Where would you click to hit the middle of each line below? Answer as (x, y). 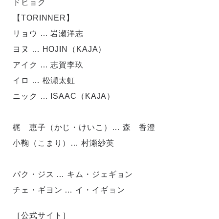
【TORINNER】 (44, 18)
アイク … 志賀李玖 (48, 65)
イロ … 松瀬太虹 (44, 80)
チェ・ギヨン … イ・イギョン (69, 190)
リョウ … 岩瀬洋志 (48, 33)
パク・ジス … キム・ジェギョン (73, 174)
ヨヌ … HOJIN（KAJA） (60, 49)
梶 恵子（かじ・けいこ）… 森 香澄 (84, 127)
